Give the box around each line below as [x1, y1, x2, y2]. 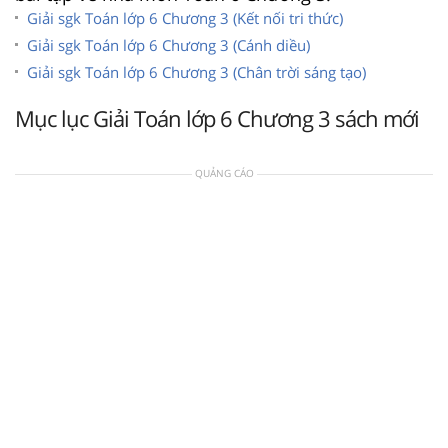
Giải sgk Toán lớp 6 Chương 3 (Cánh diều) [27, 34, 310, 55]
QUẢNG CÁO [194, 165, 254, 180]
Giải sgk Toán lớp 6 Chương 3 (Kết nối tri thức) [27, 7, 343, 28]
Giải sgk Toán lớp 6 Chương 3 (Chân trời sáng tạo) [27, 61, 366, 82]
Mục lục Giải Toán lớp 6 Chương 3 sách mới [15, 102, 419, 133]
